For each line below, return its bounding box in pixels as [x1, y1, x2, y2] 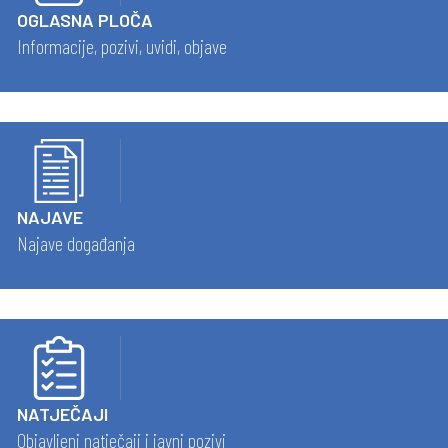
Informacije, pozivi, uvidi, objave [17, 34, 227, 59]
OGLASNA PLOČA [17, 9, 153, 32]
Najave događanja [17, 231, 135, 256]
